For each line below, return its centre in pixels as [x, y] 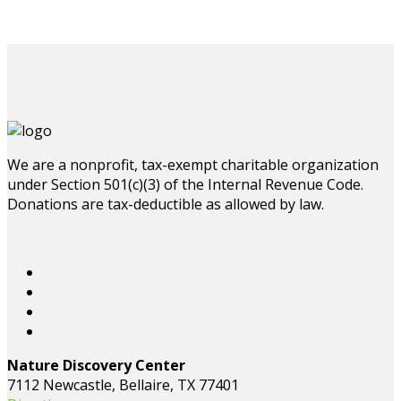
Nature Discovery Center [96, 366]
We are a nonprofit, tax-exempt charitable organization [193, 165]
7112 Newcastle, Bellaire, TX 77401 [123, 385]
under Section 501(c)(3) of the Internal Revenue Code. [185, 185]
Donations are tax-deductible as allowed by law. [166, 205]
